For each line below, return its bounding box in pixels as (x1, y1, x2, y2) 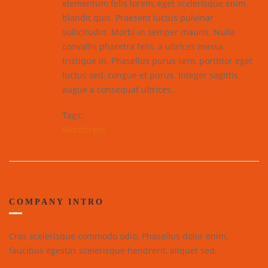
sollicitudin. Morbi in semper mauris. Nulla (62, 26, 235, 38)
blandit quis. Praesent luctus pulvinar (62, 11, 214, 23)
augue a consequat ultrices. (62, 83, 173, 95)
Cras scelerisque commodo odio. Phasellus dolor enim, (9, 230, 228, 242)
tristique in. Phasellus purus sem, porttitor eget (62, 54, 252, 66)
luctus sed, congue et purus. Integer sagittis (62, 69, 238, 81)
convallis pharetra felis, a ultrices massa (62, 40, 223, 52)
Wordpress (62, 123, 106, 135)
